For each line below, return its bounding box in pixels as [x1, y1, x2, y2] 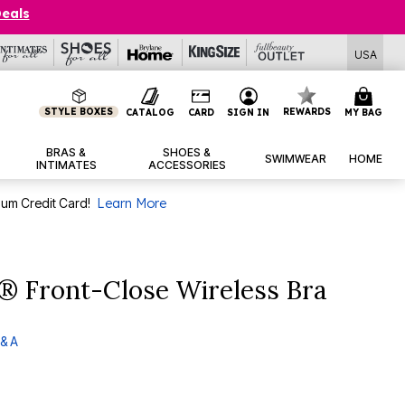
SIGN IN [227, 106, 270, 118]
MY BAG [344, 106, 382, 118]
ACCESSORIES [147, 158, 226, 173]
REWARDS [283, 106, 332, 118]
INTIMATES [35, 158, 97, 173]
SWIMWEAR [264, 152, 326, 166]
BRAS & [46, 146, 86, 160]
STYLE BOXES [44, 106, 114, 118]
